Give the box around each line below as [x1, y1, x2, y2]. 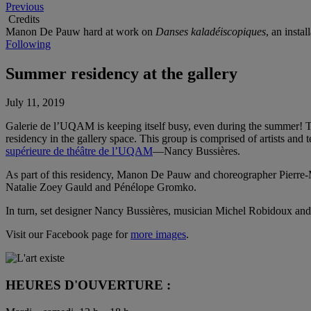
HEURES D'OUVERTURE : [6, 278, 171, 293]
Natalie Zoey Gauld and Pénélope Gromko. [6, 181, 196, 194]
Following [6, 37, 51, 50]
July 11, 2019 [6, 96, 65, 109]
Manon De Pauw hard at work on [6, 25, 155, 37]
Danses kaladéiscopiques [155, 25, 266, 37]
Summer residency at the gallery [6, 64, 237, 83]
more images [131, 228, 186, 241]
